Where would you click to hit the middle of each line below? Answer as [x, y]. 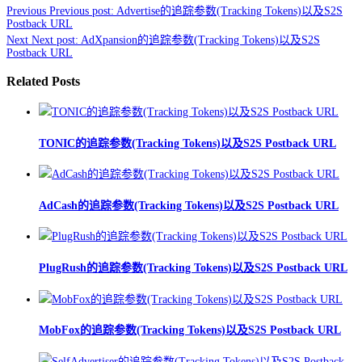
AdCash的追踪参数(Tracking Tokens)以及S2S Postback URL [189, 205]
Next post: [55, 40]
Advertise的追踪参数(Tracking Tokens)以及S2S [229, 11]
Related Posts [43, 81]
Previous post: [82, 11]
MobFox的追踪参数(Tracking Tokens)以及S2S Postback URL [190, 330]
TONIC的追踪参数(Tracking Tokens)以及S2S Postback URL [187, 143]
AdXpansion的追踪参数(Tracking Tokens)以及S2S [200, 40]
